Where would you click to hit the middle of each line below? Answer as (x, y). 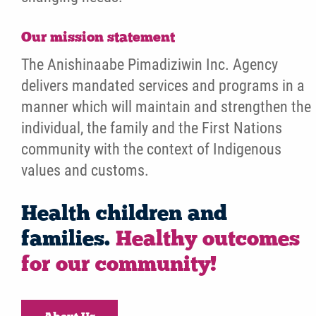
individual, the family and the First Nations (152, 128)
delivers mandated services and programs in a (163, 86)
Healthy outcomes (208, 240)
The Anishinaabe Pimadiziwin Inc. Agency (150, 65)
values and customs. (85, 170)
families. (68, 240)
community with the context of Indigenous (151, 149)
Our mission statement (98, 38)
